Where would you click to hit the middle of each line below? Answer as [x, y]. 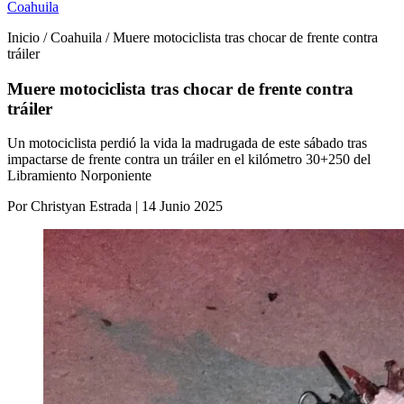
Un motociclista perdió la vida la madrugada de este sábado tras [187, 143]
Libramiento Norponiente [79, 176]
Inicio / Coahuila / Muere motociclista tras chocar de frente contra [193, 37]
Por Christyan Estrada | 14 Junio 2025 [115, 207]
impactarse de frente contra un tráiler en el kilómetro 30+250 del [189, 160]
